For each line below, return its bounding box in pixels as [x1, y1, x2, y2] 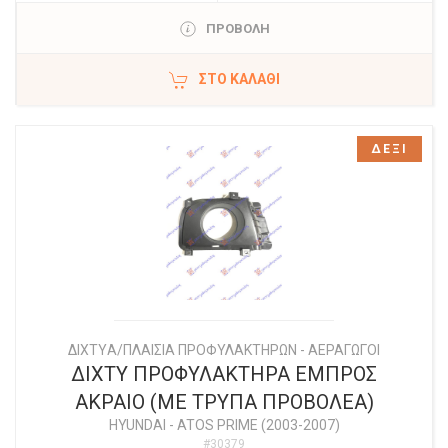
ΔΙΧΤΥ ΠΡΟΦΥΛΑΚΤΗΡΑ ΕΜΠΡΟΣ [71, 362, 377, 387]
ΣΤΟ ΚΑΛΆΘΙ [199, 71, 280, 88]
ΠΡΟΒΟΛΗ [205, 21, 270, 37]
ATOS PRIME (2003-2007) [176, 417, 340, 434]
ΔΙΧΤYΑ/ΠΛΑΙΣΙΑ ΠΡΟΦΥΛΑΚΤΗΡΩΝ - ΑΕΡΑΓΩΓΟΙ [68, 342, 380, 359]
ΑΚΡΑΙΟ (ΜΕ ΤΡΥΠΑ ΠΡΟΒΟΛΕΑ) [74, 390, 374, 415]
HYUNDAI [108, 417, 166, 434]
